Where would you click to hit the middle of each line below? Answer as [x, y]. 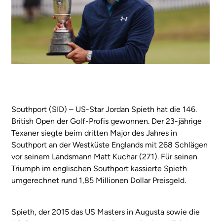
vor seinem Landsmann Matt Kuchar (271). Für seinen [104, 157]
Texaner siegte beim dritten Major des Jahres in [94, 133]
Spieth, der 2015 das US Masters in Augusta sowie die [106, 212]
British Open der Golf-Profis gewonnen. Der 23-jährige [107, 121]
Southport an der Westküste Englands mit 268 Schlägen [110, 145]
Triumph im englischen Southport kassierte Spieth [99, 169]
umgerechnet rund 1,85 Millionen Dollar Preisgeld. [99, 181]
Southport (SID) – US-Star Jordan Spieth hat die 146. [104, 110]
